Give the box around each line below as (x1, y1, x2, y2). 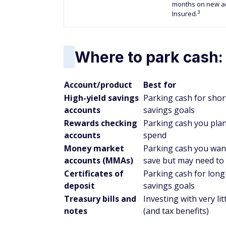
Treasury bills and (64, 193, 136, 204)
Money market (64, 143, 124, 154)
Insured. (172, 9, 197, 18)
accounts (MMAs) (64, 155, 133, 166)
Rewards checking (64, 118, 137, 129)
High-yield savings (64, 92, 139, 103)
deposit (64, 180, 95, 191)
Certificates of (64, 168, 124, 179)
